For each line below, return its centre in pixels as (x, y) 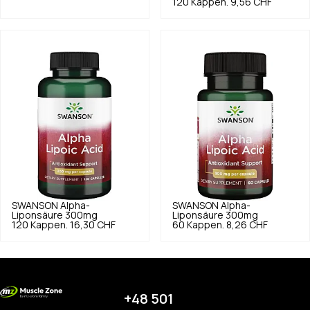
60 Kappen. (198, 225)
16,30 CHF (93, 225)
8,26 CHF (247, 225)
